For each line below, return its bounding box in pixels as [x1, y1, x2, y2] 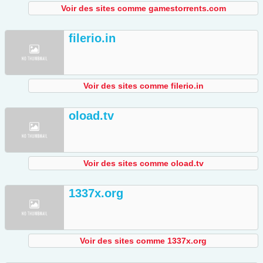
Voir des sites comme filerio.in [83, 81, 204, 91]
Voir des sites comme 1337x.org [80, 236, 207, 246]
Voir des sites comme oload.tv [83, 159, 204, 168]
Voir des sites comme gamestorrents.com [60, 4, 226, 14]
